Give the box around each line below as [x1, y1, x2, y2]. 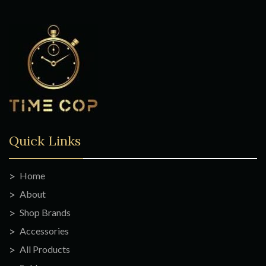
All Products [20, 243, 70, 255]
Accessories [20, 225, 69, 237]
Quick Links [9, 132, 81, 150]
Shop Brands [20, 207, 71, 218]
